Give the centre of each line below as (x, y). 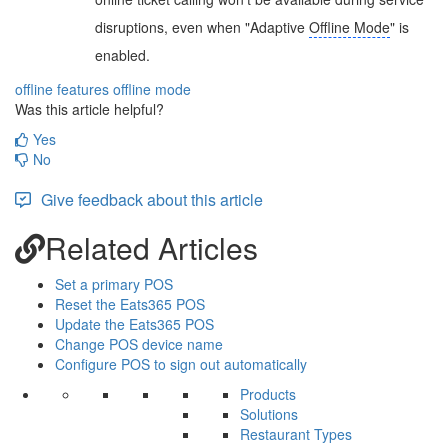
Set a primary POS (114, 283)
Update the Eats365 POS (134, 323)
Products (268, 393)
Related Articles (151, 247)
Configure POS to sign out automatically (181, 363)
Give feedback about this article (152, 199)
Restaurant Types (296, 433)
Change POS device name (139, 343)
